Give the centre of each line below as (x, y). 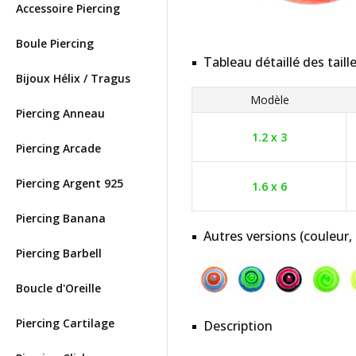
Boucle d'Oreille (58, 288)
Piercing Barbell (59, 253)
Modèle (270, 100)
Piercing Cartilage (65, 323)
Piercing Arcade (58, 148)
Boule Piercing (55, 43)
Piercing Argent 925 (70, 183)
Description (238, 326)
